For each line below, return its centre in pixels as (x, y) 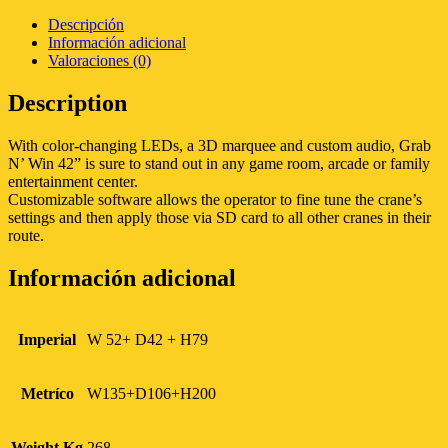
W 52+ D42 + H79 (147, 339)
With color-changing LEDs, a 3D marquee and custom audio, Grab (219, 146)
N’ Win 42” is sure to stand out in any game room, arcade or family (219, 164)
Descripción (86, 25)
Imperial (47, 339)
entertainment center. (73, 182)
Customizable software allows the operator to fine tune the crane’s (215, 200)
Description (67, 103)
